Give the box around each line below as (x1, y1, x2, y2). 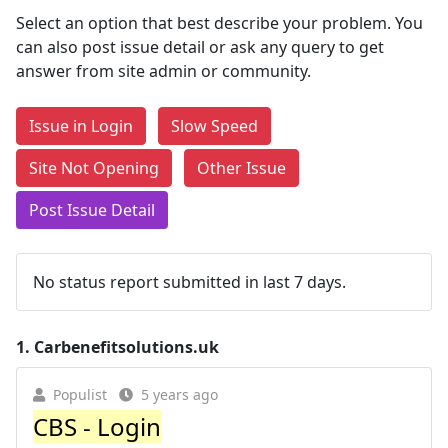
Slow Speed (171, 115, 258, 137)
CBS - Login (33, 410, 161, 443)
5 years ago (141, 385, 218, 404)
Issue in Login (29, 115, 133, 137)
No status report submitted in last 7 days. (33, 271, 346, 293)
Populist (53, 385, 107, 404)
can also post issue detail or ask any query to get (16, 36, 384, 58)
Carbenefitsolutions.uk (34, 336, 219, 358)
